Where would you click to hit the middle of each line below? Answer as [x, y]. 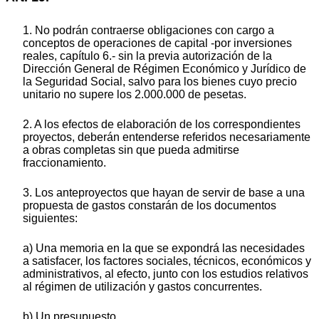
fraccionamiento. [64, 163]
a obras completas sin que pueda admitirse [131, 150]
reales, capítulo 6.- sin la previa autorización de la [147, 56]
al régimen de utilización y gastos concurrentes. [142, 287]
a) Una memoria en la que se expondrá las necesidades [164, 249]
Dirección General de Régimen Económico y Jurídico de [164, 69]
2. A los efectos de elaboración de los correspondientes [162, 125]
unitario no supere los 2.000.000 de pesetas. [135, 95]
